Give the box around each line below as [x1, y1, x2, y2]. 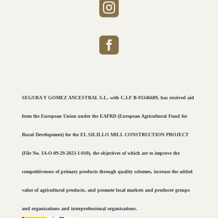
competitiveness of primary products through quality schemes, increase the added [21, 168, 193, 174]
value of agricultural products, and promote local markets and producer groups [21, 187, 190, 193]
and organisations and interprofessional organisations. [21, 205, 137, 211]
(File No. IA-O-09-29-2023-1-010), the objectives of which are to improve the [21, 150, 180, 156]
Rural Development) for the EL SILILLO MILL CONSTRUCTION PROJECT [21, 131, 189, 137]
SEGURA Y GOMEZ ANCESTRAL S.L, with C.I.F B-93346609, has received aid [21, 94, 194, 100]
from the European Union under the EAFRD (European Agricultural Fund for [21, 113, 187, 119]
